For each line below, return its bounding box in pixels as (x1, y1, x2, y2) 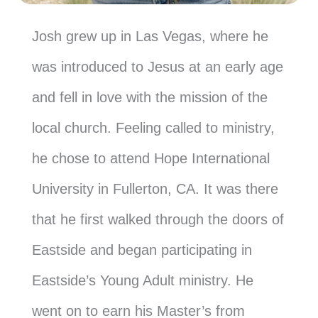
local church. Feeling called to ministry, (32, 119, 275, 136)
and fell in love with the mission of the (32, 89, 268, 105)
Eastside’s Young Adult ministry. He (32, 272, 253, 288)
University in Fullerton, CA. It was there (32, 180, 278, 197)
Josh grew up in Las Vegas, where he (32, 28, 268, 44)
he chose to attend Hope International (32, 150, 270, 166)
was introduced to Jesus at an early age (32, 58, 283, 75)
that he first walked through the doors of (32, 211, 284, 227)
